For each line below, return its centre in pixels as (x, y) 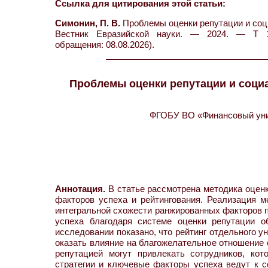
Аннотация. (80, 189)
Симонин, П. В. (88, 23)
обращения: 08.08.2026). (105, 45)
